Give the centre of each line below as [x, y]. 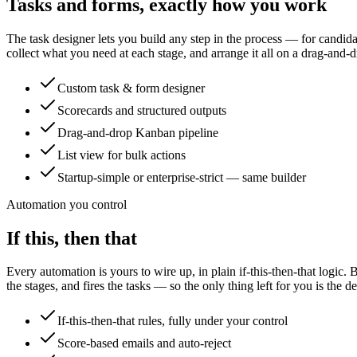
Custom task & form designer [131, 88]
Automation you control [67, 204]
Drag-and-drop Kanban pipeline [138, 132]
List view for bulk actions [122, 155]
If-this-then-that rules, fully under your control [173, 321]
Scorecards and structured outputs [142, 110]
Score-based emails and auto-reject [144, 343]
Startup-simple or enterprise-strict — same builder [182, 177]
